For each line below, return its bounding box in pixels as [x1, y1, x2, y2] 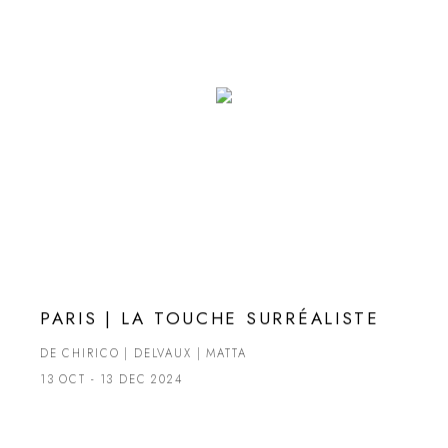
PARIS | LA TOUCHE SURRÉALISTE [39, 306, 380, 331]
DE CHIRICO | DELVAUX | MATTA [39, 345, 247, 362]
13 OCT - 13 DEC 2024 [39, 371, 183, 388]
